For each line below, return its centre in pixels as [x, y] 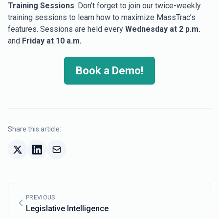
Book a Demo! [109, 71]
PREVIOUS [41, 197]
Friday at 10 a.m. [52, 41]
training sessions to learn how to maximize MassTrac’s [102, 17]
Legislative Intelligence [67, 208]
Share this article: [34, 129]
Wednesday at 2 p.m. [163, 29]
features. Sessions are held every [66, 29]
